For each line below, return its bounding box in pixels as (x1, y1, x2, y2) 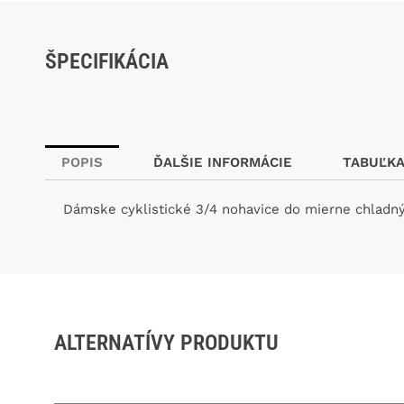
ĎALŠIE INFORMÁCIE (153, 154, 292, 171)
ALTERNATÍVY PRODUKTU (54, 329, 279, 356)
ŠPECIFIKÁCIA (45, 48, 169, 75)
